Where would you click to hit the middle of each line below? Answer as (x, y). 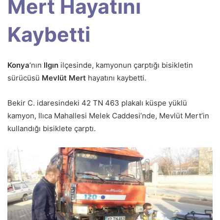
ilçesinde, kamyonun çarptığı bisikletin (126, 65)
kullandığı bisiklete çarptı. (52, 128)
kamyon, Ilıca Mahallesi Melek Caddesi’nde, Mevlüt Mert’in (108, 115)
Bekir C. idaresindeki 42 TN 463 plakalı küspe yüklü (97, 103)
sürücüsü (25, 78)
